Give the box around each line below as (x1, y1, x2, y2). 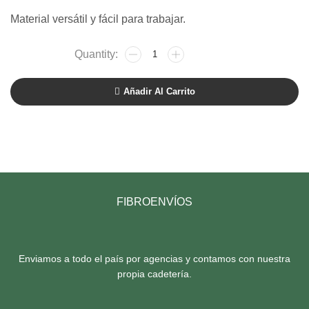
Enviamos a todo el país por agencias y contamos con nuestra (19, 252, 290, 264)
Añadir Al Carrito (123, 86, 195, 97)
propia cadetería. (117, 268, 192, 279)
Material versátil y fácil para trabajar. (10, 12, 186, 25)
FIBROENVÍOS (117, 195, 192, 208)
